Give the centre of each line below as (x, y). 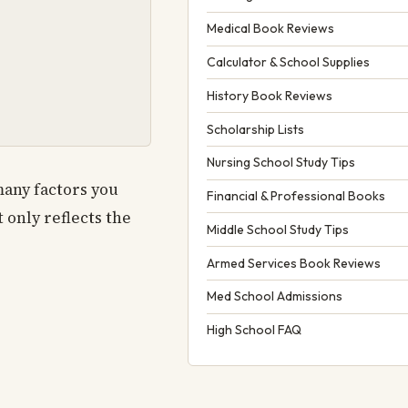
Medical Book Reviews (270, 29)
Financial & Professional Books (296, 196)
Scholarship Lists (255, 129)
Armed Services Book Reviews (294, 263)
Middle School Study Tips (278, 229)
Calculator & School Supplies (288, 61)
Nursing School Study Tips (281, 163)
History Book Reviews (270, 95)
